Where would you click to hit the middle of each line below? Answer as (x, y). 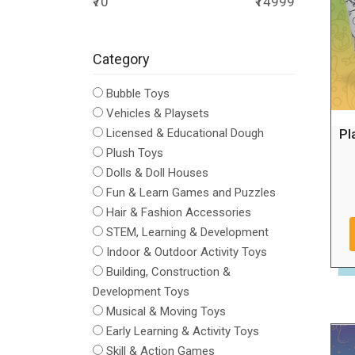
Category (121, 59)
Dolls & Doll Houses (157, 173)
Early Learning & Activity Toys (183, 332)
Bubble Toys (138, 94)
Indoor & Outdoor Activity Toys (187, 252)
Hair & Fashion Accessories (179, 213)
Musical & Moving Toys (166, 312)
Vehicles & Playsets (158, 114)
